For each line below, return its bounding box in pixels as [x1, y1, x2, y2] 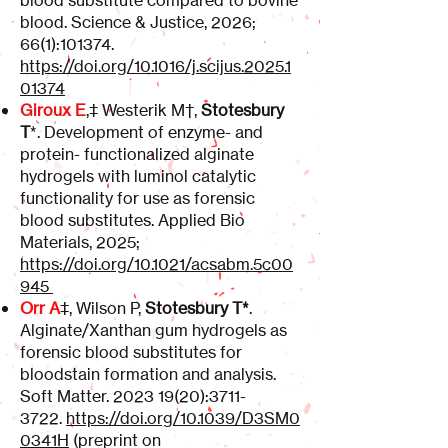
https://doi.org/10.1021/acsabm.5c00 [20, 254, 293, 274]
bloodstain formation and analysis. [20, 364, 276, 384]
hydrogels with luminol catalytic [20, 166, 256, 186]
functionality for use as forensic [20, 188, 255, 208]
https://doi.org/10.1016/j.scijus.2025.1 [20, 56, 291, 76]
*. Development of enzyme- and [30, 122, 263, 142]
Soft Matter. [20, 386, 113, 406]
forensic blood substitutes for [20, 342, 242, 362]
